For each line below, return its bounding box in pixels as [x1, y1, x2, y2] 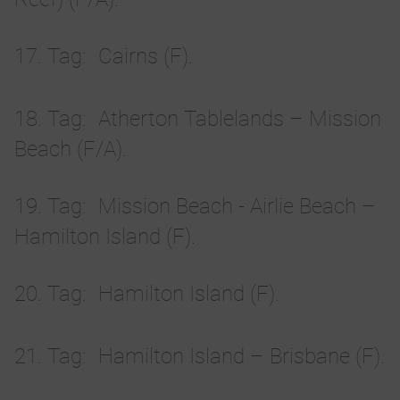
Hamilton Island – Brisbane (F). [98, 344, 385, 370]
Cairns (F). [98, 44, 193, 70]
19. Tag [14, 194, 82, 220]
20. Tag [14, 281, 82, 307]
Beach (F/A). [14, 137, 127, 162]
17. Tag [14, 44, 82, 70]
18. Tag [14, 106, 82, 132]
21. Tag [14, 344, 82, 370]
